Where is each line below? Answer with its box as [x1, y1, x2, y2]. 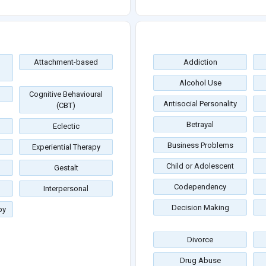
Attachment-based [34, 58, 98, 67]
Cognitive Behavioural [29, 90, 103, 99]
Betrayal [186, 120, 214, 129]
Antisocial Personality [163, 99, 237, 109]
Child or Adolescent [166, 161, 234, 171]
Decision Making [171, 203, 229, 213]
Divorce [187, 235, 213, 245]
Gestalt [53, 163, 78, 173]
